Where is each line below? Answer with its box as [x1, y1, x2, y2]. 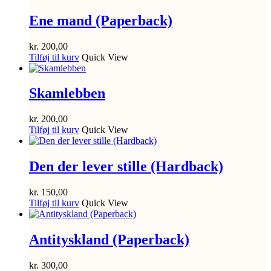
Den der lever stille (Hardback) [29, 158, 223, 175]
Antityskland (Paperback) [29, 232, 189, 248]
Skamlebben [29, 85, 105, 102]
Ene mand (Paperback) [29, 12, 172, 28]
